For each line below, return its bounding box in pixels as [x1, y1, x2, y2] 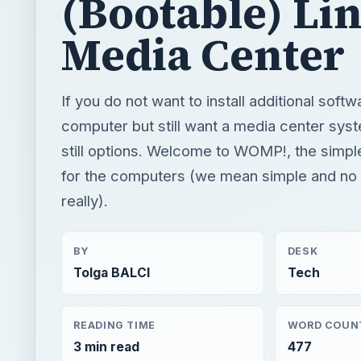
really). [61, 191, 108, 210]
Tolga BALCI [73, 265, 151, 281]
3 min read [73, 338, 140, 355]
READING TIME [73, 318, 156, 331]
